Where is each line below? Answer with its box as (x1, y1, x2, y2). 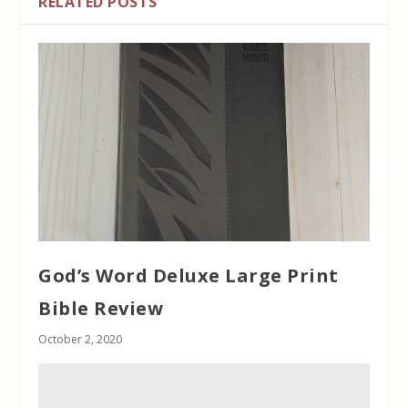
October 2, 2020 (38, 331, 123, 347)
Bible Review (38, 295, 164, 321)
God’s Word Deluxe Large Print (38, 262, 339, 288)
